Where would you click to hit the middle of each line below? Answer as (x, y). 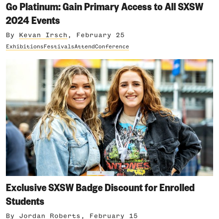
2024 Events (33, 20)
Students (25, 200)
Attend (85, 47)
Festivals (59, 47)
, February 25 (96, 35)
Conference (112, 47)
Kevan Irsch (43, 35)
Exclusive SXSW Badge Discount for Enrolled (100, 186)
